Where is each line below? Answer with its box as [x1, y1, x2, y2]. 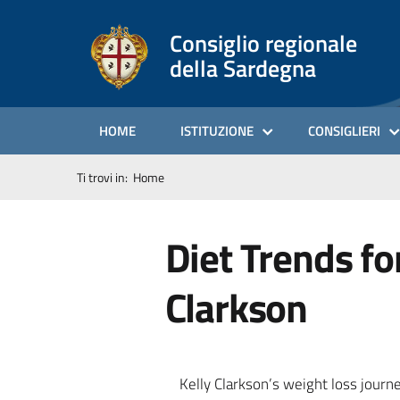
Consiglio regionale [170, 25, 357, 61]
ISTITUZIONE [180, 121, 254, 141]
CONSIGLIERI [308, 121, 380, 141]
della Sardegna [170, 50, 316, 86]
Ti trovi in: [77, 168, 133, 187]
